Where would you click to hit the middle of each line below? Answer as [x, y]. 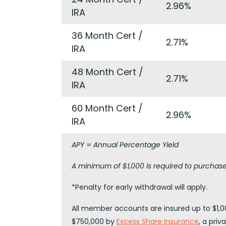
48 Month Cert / [107, 72]
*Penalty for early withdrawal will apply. [139, 187]
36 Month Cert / [107, 36]
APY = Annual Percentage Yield [125, 145]
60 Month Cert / [107, 108]
